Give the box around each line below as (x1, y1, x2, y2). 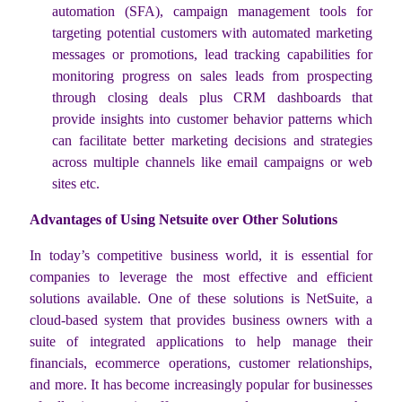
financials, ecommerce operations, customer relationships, (30, 354, 372, 371)
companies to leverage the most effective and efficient (30, 268, 372, 284)
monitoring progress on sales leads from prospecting (52, 67, 372, 83)
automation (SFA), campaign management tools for (52, 3, 372, 19)
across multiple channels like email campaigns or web (52, 153, 372, 170)
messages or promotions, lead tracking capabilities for (52, 46, 372, 62)
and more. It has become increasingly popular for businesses (30, 376, 372, 392)
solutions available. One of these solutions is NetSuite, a (30, 290, 372, 306)
